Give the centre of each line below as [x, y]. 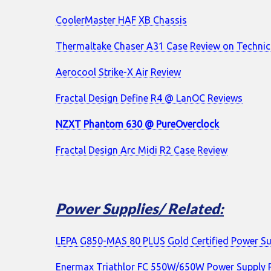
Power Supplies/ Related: [140, 208]
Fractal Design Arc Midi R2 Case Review [142, 150]
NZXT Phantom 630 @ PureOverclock [137, 124]
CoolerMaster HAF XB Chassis [121, 20]
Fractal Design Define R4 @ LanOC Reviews [149, 98]
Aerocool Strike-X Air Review [118, 72]
